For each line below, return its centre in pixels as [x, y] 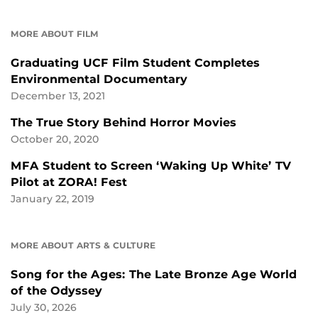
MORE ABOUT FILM [55, 34]
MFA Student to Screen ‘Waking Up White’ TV [151, 166]
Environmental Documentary [99, 79]
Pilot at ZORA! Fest [69, 182]
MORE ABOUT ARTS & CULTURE [83, 246]
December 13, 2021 [58, 96]
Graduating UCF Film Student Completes [135, 63]
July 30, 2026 [44, 308]
